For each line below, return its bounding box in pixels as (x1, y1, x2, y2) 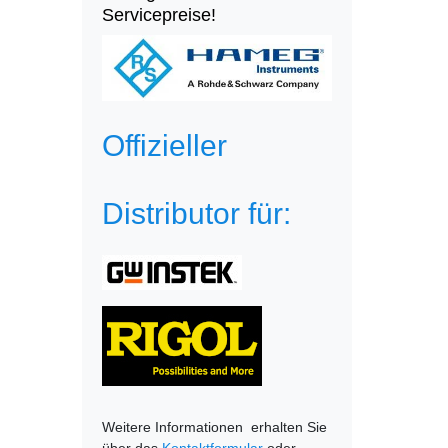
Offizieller (102, 128, 227, 162)
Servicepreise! (102, 5, 216, 25)
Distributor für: (102, 196, 291, 230)
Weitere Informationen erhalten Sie (102, 419, 327, 435)
